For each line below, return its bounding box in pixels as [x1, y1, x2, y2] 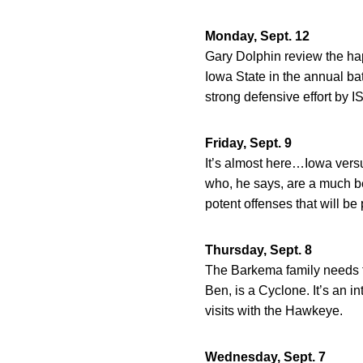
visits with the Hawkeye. [205, 304, 343, 318]
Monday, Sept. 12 [205, 29, 310, 43]
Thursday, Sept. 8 [205, 243, 312, 257]
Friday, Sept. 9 [205, 136, 292, 150]
